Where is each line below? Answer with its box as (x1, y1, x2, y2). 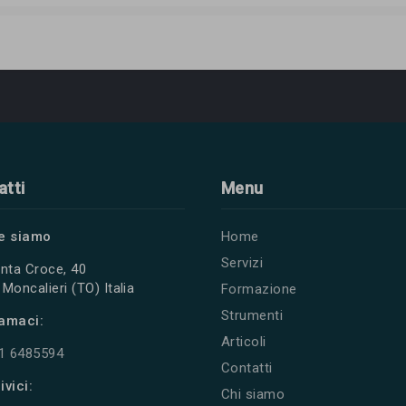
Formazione (221, 280, 297, 297)
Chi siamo (221, 385, 285, 402)
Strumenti (221, 306, 284, 324)
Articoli (221, 333, 266, 350)
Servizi (221, 254, 264, 271)
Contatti (221, 359, 273, 376)
